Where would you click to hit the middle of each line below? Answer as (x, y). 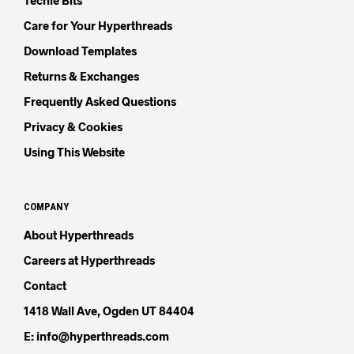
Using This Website (74, 152)
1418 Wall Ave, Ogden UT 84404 (109, 311)
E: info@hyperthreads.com (96, 336)
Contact (45, 286)
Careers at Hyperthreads (89, 260)
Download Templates (80, 51)
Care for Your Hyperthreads (98, 26)
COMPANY (46, 207)
